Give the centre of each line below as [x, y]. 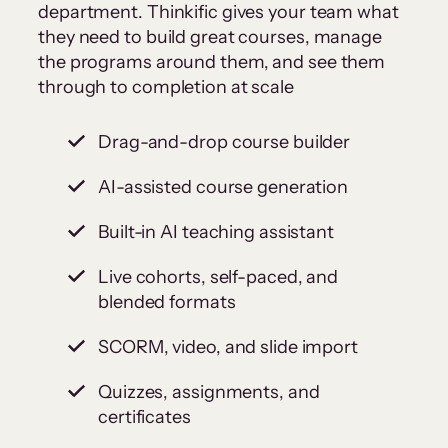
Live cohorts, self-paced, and [218, 277]
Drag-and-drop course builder [224, 142]
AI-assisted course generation [223, 187]
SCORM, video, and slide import [228, 347]
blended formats [167, 302]
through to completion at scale [166, 87]
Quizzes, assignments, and [209, 392]
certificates [144, 417]
